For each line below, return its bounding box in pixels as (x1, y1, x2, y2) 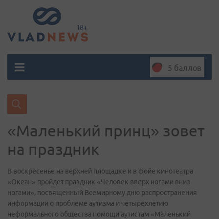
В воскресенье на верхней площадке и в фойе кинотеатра (7, 167, 193, 175)
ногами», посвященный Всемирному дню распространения (7, 189, 197, 197)
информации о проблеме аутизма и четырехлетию (7, 199, 168, 207)
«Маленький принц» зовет (7, 122, 205, 139)
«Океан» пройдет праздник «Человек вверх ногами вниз (7, 178, 190, 186)
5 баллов (168, 64, 201, 72)
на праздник (7, 140, 99, 158)
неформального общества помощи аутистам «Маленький (7, 210, 191, 218)
